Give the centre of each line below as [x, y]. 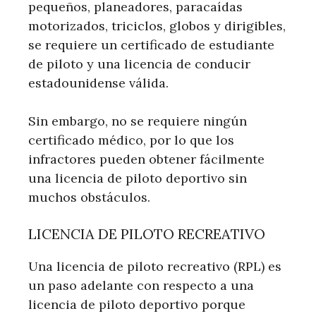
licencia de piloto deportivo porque [137, 304]
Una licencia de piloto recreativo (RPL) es [155, 266]
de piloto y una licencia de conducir [139, 63]
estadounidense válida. [98, 83]
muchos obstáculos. [89, 197]
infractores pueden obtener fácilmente [146, 159]
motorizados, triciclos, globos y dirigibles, [157, 25]
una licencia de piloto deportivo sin [138, 178]
